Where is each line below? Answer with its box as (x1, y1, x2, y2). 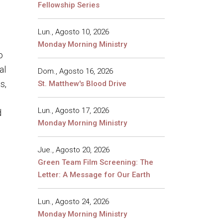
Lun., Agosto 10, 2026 (38, 27, 109, 36)
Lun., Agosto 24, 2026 (38, 197, 109, 206)
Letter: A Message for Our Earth (38, 170, 150, 179)
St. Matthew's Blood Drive (38, 79, 126, 88)
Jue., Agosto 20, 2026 (38, 145, 110, 154)
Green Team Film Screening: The (38, 158, 153, 167)
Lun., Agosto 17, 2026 (38, 106, 109, 115)
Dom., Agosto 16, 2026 (38, 67, 113, 76)
